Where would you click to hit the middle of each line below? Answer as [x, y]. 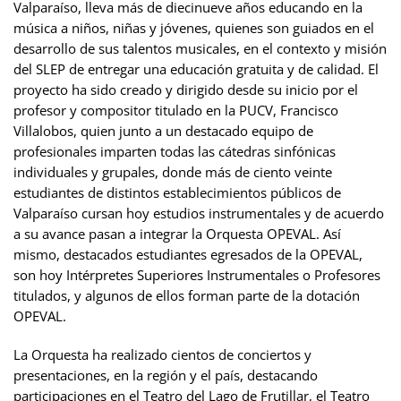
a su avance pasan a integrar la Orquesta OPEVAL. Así [177, 233]
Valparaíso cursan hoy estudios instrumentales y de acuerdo [199, 213]
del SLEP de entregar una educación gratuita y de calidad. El [196, 68]
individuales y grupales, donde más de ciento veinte [173, 171]
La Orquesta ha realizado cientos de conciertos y [162, 354]
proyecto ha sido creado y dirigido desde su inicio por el [186, 89]
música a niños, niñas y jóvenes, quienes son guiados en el [194, 27]
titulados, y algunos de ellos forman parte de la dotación [187, 295]
